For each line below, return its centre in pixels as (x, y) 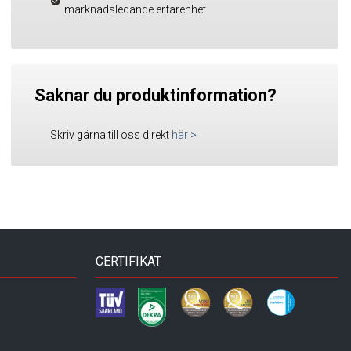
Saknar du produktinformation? (155, 95)
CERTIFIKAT (128, 261)
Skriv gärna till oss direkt (110, 134)
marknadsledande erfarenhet (135, 9)
